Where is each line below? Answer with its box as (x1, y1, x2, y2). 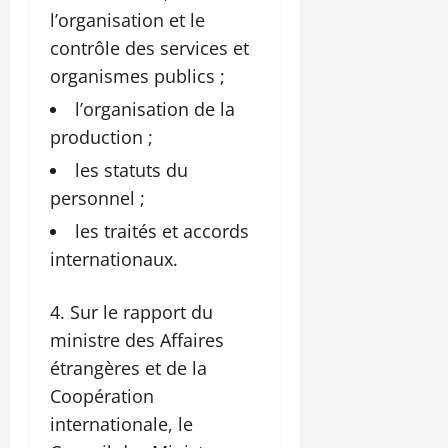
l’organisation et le (50, 8, 205, 33)
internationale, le (50, 412, 193, 437)
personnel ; (50, 186, 145, 211)
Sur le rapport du (70, 300, 213, 325)
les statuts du (75, 158, 188, 183)
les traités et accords (75, 219, 249, 244)
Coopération (50, 384, 154, 409)
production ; (50, 125, 153, 150)
